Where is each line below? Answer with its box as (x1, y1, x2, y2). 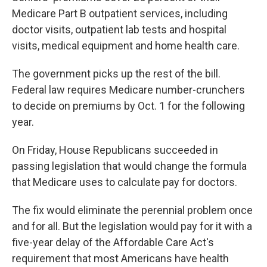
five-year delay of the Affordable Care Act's (12, 236, 214, 249)
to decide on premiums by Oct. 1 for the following (12, 100, 245, 113)
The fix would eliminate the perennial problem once (12, 204, 253, 217)
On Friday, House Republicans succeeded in (12, 144, 218, 157)
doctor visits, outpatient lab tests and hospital (12, 23, 226, 36)
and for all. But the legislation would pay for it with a (12, 220, 252, 233)
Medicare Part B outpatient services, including (12, 7, 228, 20)
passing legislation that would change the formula (12, 160, 247, 173)
